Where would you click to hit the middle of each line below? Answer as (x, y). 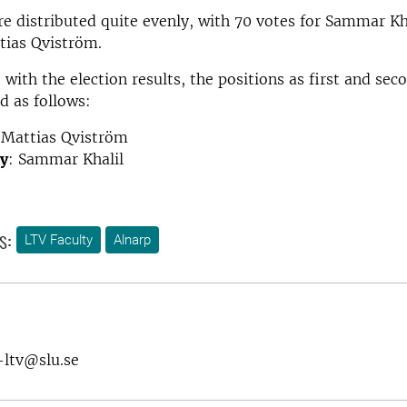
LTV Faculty (59, 240)
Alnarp (132, 240)
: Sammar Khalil (66, 159)
